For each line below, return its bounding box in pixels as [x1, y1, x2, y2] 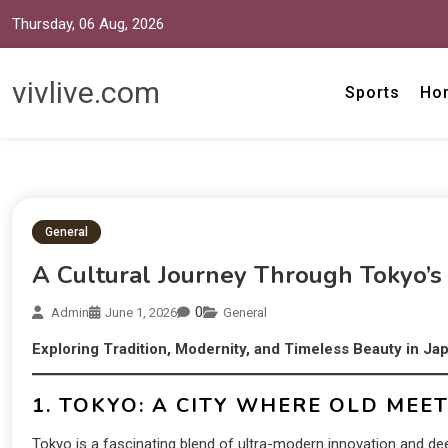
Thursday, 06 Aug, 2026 [12, 14, 164, 33]
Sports [345, 83, 401, 102]
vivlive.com [12, 75, 160, 110]
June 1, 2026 [105, 305, 177, 321]
